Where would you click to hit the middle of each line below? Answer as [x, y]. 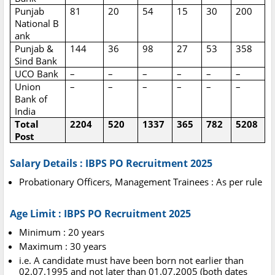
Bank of [31, 99]
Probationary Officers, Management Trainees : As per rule [141, 182]
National [33, 24]
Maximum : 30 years [63, 246]
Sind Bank [36, 61]
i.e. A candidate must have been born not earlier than [131, 261]
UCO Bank [37, 74]
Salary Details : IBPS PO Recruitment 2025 [111, 164]
